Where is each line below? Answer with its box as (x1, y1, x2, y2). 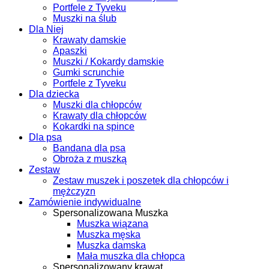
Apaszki (53, 45, 87, 56)
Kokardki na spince (53, 121, 134, 131)
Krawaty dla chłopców (53, 110, 147, 121)
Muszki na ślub (53, 13, 116, 23)
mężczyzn (53, 186, 95, 196)
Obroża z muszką (53, 153, 127, 164)
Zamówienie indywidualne (29, 196, 141, 207)
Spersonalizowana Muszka (53, 207, 168, 218)
